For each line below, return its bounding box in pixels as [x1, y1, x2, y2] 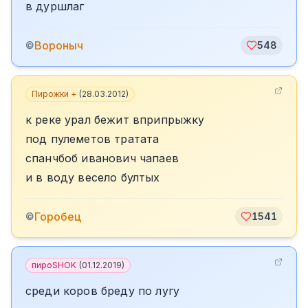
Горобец [34, 210, 81, 223]
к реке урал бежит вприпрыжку [25, 113, 205, 126]
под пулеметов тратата [25, 132, 159, 146]
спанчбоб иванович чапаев [25, 151, 179, 165]
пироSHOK [32, 260, 76, 270]
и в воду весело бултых [25, 170, 160, 184]
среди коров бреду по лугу [25, 284, 180, 298]
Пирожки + [32, 89, 76, 99]
